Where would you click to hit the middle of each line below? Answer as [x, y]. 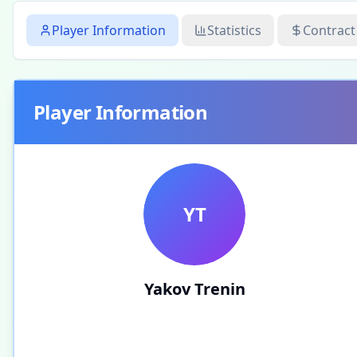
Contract [329, 30]
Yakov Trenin [194, 289]
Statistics [234, 30]
